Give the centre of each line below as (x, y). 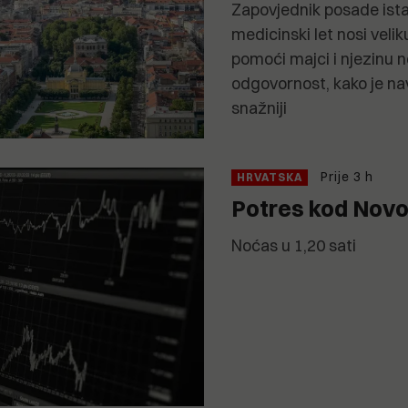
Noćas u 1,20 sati (294, 246)
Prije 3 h (347, 177)
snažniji (259, 108)
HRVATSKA (270, 178)
